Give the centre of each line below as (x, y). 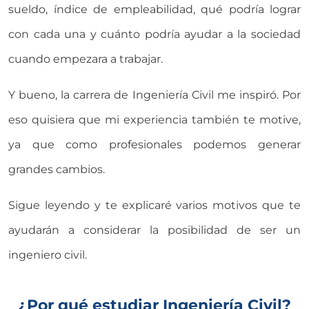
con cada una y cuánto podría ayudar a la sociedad (154, 34)
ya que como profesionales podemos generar (154, 144)
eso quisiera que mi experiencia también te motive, (154, 119)
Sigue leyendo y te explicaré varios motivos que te (154, 205)
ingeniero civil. (48, 255)
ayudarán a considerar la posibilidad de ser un (154, 230)
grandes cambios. (57, 169)
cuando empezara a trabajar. (86, 59)
